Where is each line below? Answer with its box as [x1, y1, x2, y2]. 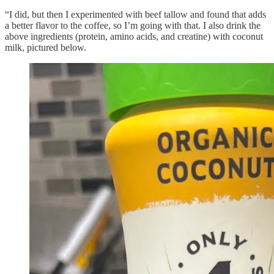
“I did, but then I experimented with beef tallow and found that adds [5, 9, 266, 20]
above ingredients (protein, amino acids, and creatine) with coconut [5, 31, 263, 42]
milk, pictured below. [5, 42, 86, 53]
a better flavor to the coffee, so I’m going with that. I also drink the [5, 20, 261, 31]
